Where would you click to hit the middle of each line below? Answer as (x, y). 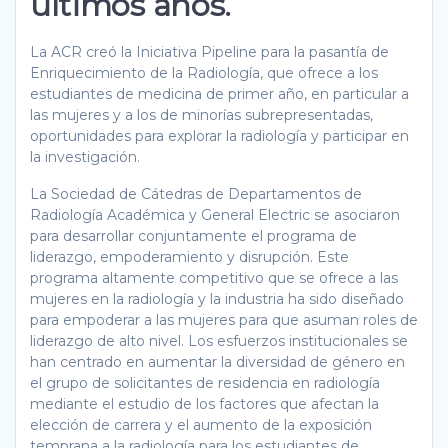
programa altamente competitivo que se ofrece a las (214, 277)
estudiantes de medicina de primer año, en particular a (219, 93)
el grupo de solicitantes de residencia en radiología (205, 382)
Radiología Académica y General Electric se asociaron (215, 214)
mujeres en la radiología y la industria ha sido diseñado (217, 298)
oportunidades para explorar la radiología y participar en (219, 135)
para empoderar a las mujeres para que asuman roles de (224, 319)
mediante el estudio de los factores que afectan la (204, 403)
